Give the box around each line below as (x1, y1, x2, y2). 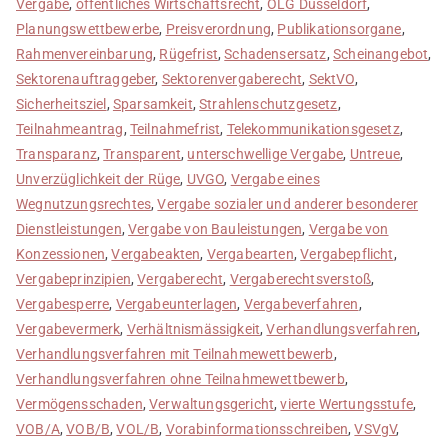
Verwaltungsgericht (149, 395, 275, 412)
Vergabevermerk (16, 320, 121, 337)
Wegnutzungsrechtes (16, 195, 152, 212)
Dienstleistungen (16, 220, 122, 237)
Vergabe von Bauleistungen (128, 220, 303, 237)
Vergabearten (206, 245, 294, 262)
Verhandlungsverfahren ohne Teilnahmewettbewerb (16, 370, 345, 387)
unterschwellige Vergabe (187, 145, 344, 162)
